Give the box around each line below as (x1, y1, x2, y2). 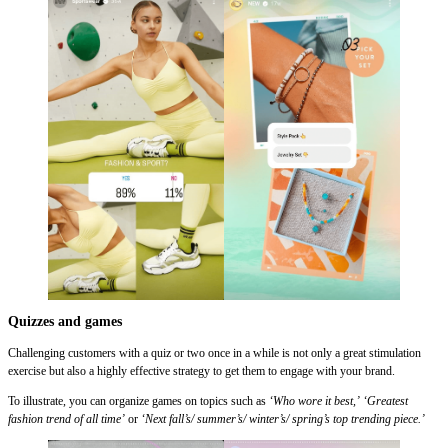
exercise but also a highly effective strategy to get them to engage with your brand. (8, 363, 395, 378)
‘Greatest (363, 393, 408, 408)
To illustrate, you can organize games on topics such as (8, 393, 269, 408)
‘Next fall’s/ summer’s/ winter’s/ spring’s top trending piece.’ (141, 411, 428, 426)
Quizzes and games (8, 313, 122, 330)
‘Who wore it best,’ (269, 393, 360, 408)
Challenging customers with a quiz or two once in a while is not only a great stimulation (8, 345, 421, 360)
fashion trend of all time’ (8, 411, 125, 426)
